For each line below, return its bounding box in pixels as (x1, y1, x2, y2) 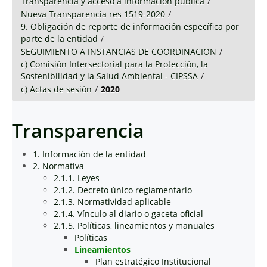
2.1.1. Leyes (54, 172, 100, 184)
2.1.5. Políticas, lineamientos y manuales (54, 220, 215, 231)
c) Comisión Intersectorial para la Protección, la (21, 58, 208, 70)
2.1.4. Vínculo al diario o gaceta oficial (54, 208, 203, 219)
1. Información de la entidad (33, 148, 146, 160)
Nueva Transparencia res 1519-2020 (21, 8, 165, 20)
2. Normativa (33, 160, 84, 172)
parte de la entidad (21, 33, 98, 44)
